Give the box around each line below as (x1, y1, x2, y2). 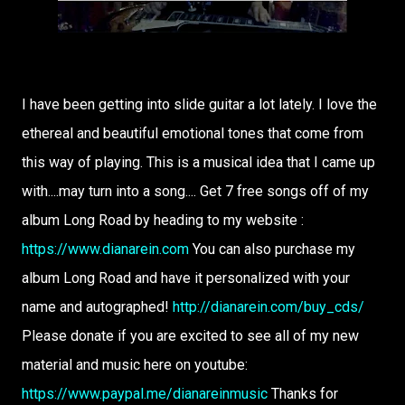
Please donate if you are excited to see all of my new (22, 327, 359, 344)
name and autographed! (22, 298, 173, 316)
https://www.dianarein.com (22, 240, 189, 258)
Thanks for (268, 385, 338, 402)
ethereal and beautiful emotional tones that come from (22, 125, 363, 142)
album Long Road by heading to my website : (22, 212, 304, 229)
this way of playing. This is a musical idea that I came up (22, 154, 375, 171)
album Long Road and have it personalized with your (22, 269, 350, 287)
